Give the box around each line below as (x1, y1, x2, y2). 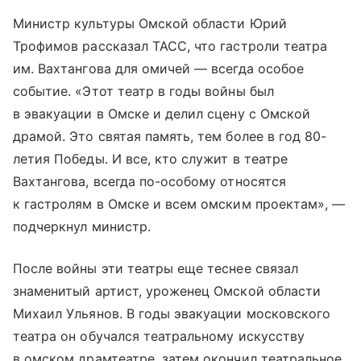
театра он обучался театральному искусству (13, 328, 305, 345)
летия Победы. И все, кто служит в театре (13, 151, 288, 168)
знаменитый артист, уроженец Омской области (13, 283, 322, 300)
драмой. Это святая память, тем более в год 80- (13, 128, 327, 145)
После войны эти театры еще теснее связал (13, 260, 298, 277)
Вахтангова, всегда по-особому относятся (13, 173, 286, 190)
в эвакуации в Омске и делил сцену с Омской (13, 106, 311, 122)
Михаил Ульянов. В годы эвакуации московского (13, 305, 331, 322)
